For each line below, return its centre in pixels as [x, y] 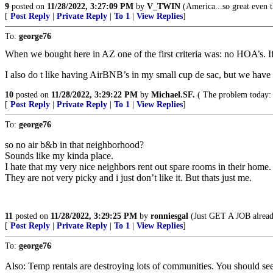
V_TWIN [164, 6]
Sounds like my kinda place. [59, 156]
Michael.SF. [173, 95]
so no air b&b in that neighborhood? [74, 145]
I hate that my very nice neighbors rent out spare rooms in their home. [138, 167]
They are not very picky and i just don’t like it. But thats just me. [128, 178]
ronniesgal [169, 216]
